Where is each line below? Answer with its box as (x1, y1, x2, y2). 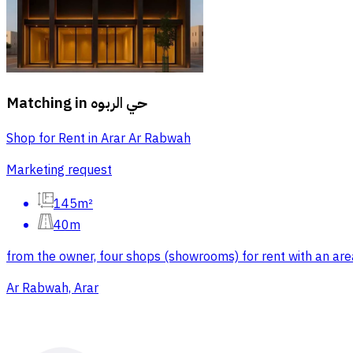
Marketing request (6, 161, 112, 180)
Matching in (6, 92, 87, 115)
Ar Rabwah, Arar (6, 279, 98, 299)
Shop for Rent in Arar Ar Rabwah (6, 129, 191, 149)
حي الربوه (91, 92, 147, 115)
